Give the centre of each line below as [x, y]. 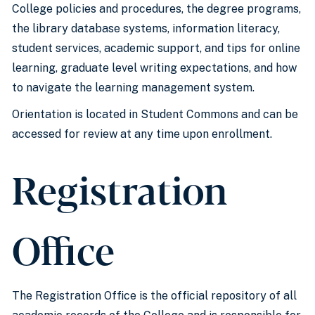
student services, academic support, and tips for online [156, 48]
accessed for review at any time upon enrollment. [142, 134]
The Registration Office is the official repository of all [154, 296]
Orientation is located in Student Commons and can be [155, 114]
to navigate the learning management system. [135, 88]
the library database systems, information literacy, [146, 28]
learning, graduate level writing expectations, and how [154, 68]
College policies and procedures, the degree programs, [156, 9]
